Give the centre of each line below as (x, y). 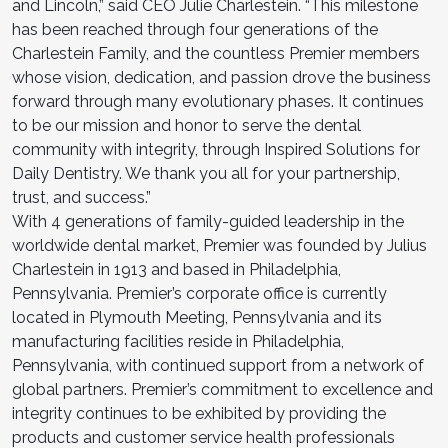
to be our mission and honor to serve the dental (186, 125)
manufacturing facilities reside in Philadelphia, (178, 341)
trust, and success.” (81, 197)
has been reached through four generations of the (195, 29)
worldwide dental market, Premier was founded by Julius (219, 245)
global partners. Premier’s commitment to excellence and (222, 389)
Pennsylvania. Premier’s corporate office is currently (199, 293)
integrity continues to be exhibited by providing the (199, 413)
